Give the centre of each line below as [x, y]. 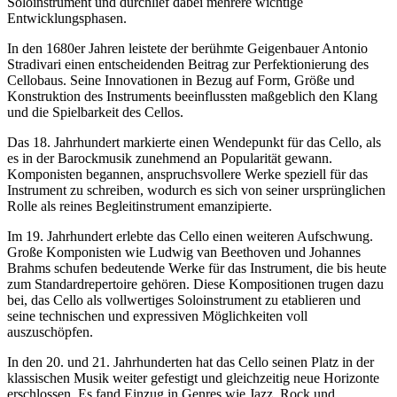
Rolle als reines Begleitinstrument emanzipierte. [140, 206]
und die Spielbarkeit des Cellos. [95, 112]
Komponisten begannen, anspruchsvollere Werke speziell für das [187, 174]
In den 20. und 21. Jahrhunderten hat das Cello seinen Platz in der [191, 362]
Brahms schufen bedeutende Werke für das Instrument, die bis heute [197, 268]
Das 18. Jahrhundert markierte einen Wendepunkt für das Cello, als [194, 142]
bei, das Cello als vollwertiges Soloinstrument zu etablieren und [184, 300]
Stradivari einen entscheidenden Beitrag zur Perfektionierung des [188, 64]
